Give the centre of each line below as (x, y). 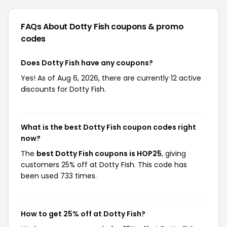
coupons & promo (147, 27)
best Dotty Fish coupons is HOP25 (99, 154)
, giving (174, 154)
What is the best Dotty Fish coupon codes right (108, 127)
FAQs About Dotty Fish (66, 27)
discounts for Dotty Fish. (63, 89)
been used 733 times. (59, 176)
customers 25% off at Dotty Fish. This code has (104, 165)
